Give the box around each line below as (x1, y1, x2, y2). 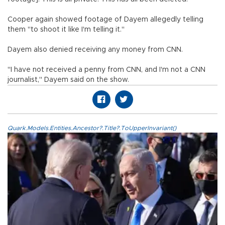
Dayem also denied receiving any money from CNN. (8, 46, 183, 54)
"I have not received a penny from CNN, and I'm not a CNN (8, 66, 205, 74)
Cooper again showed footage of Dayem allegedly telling (8, 16, 203, 24)
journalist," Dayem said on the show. (8, 76, 129, 84)
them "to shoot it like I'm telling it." (8, 26, 125, 34)
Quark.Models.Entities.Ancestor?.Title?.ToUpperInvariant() (8, 125, 176, 132)
